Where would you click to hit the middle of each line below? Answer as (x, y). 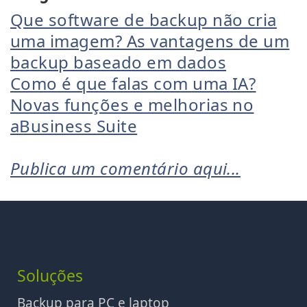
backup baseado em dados (119, 62)
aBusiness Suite (74, 126)
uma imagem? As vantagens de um (150, 41)
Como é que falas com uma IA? (133, 83)
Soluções (50, 275)
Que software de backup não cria (144, 20)
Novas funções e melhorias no (132, 105)
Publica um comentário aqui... (125, 168)
